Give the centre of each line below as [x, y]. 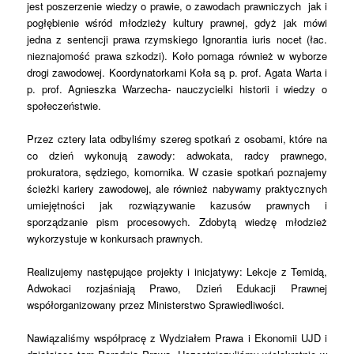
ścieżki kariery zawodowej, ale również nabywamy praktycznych [177, 189]
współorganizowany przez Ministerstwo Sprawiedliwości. [156, 305]
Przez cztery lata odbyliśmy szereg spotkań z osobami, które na [177, 139]
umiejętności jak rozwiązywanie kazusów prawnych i [177, 205]
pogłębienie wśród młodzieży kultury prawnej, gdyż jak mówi [177, 23]
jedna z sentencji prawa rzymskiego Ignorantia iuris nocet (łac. [177, 40]
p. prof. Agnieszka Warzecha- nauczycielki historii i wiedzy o [177, 89]
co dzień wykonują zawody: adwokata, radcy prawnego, [177, 156]
